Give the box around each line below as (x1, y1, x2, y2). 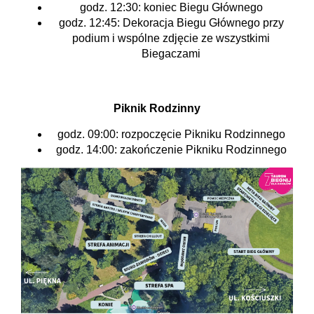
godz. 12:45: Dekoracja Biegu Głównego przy (58, 16, 284, 29)
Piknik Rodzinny (114, 102, 200, 114)
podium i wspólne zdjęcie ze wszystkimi (72, 32, 270, 44)
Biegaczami (142, 47, 200, 60)
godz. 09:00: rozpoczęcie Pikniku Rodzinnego (57, 128, 285, 141)
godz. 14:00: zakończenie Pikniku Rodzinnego (55, 144, 287, 156)
